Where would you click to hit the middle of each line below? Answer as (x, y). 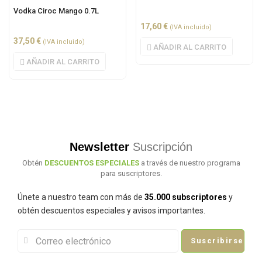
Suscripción (161, 147)
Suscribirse (217, 241)
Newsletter (99, 147)
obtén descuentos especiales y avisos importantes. (112, 211)
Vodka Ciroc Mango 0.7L (56, 11)
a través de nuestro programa (190, 163)
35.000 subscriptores (186, 197)
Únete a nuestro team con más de (81, 197)
